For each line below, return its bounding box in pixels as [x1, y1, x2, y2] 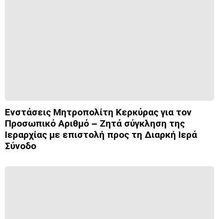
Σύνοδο [5, 140, 36, 152]
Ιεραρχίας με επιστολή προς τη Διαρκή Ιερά [5, 129, 197, 140]
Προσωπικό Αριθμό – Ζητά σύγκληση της [5, 117, 185, 129]
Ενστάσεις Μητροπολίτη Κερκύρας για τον [5, 106, 192, 118]
